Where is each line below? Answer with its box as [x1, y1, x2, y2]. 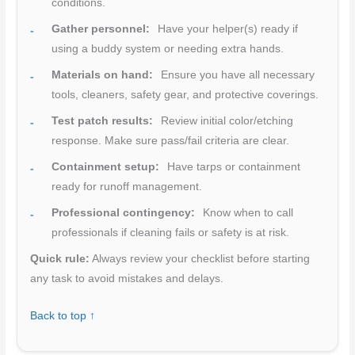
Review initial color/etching [158, 115, 294, 128]
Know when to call [200, 207, 294, 219]
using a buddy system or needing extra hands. [52, 43, 284, 55]
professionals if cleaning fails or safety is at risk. [52, 227, 290, 239]
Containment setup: [52, 161, 160, 174]
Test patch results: [52, 115, 154, 128]
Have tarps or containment [164, 161, 301, 174]
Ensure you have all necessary [158, 69, 315, 82]
